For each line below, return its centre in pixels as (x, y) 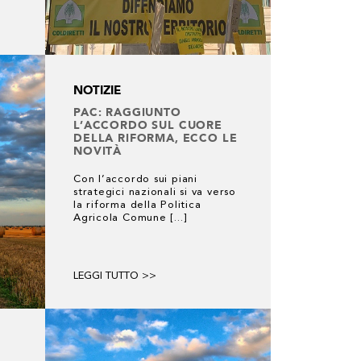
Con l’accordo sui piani (135, 179)
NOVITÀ (98, 151)
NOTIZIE (97, 90)
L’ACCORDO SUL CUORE (148, 125)
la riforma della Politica (137, 205)
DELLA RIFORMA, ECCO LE (156, 138)
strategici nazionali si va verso (155, 192)
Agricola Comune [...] (130, 218)
